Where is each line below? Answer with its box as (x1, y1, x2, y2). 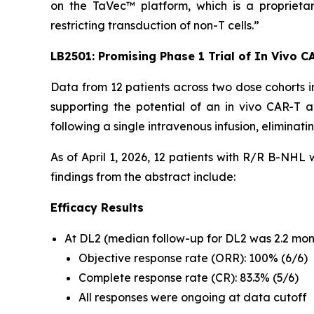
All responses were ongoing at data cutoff (78, 290, 307, 304)
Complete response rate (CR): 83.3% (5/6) (78, 271, 299, 285)
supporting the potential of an (50, 100, 225, 114)
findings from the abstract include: (50, 170, 235, 184)
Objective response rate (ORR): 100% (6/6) (78, 251, 308, 265)
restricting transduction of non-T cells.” (50, 18, 259, 32)
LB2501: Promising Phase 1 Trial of (50, 49, 254, 63)
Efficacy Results (50, 200, 144, 214)
